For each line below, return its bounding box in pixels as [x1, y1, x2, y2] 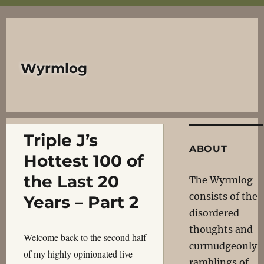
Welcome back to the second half [23, 231, 146, 243]
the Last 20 [23, 171, 119, 192]
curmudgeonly [189, 240, 257, 252]
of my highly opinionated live [23, 247, 133, 260]
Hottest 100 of [23, 151, 144, 171]
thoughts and [189, 223, 253, 235]
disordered [189, 207, 239, 219]
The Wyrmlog [189, 174, 253, 186]
